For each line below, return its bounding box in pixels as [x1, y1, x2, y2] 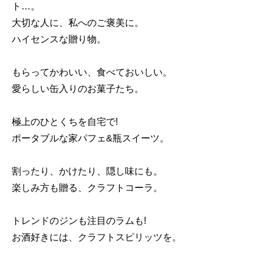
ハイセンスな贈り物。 [12, 34, 106, 45]
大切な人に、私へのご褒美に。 [12, 18, 144, 28]
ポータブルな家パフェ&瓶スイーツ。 [12, 133, 169, 144]
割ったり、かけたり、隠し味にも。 [12, 166, 163, 177]
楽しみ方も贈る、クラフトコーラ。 [12, 183, 163, 193]
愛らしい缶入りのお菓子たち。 [12, 84, 144, 94]
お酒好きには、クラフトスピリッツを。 [12, 232, 181, 243]
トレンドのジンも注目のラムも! [12, 216, 146, 226]
